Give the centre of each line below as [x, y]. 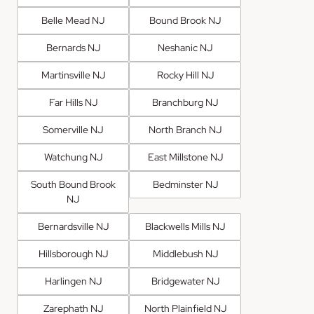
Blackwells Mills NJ [185, 227]
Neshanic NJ [185, 48]
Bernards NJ [73, 48]
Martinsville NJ [73, 75]
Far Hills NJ [73, 103]
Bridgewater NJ [185, 281]
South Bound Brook [73, 185]
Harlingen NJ [73, 281]
